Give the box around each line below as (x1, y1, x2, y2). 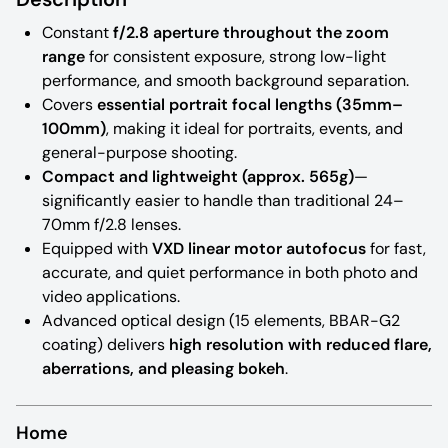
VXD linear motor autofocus (152, 237, 366, 259)
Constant (42, 21, 113, 43)
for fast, (366, 237, 426, 259)
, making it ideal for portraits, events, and (106, 117, 403, 139)
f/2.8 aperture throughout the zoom (113, 21, 389, 43)
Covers (42, 93, 97, 115)
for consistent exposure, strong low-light (85, 45, 386, 67)
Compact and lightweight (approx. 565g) (42, 165, 354, 187)
